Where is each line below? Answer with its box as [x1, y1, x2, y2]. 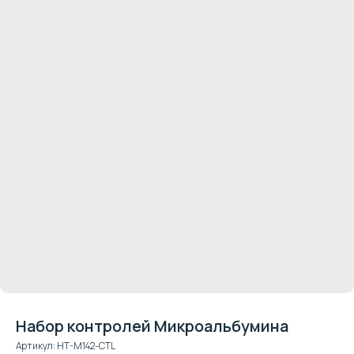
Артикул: [16, 339, 57, 352]
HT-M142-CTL [57, 339, 115, 352]
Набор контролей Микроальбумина [16, 315, 288, 337]
